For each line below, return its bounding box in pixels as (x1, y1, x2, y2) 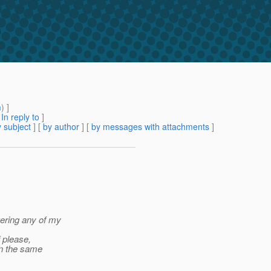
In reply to (1, 111, 39, 123)
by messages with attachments (91, 120, 209, 133)
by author (43, 120, 79, 133)
